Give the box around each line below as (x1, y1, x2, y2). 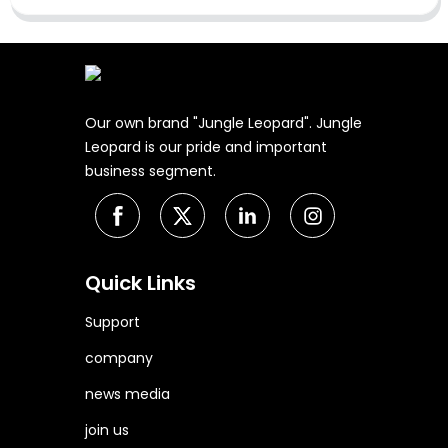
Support (85, 312, 141, 333)
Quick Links (85, 269, 197, 298)
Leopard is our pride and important (85, 137, 328, 158)
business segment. (85, 161, 217, 182)
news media (85, 384, 171, 405)
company (85, 348, 154, 369)
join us (85, 420, 130, 441)
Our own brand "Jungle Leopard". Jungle (85, 113, 363, 134)
